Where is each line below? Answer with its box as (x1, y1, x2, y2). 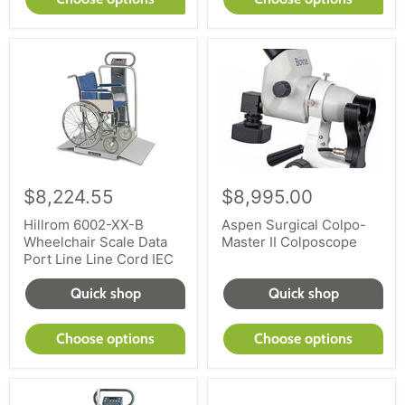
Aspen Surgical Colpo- (221, 216, 366, 234)
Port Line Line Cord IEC (24, 250, 174, 268)
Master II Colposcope (221, 233, 357, 251)
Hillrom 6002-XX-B (24, 216, 144, 234)
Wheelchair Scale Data (24, 233, 167, 251)
